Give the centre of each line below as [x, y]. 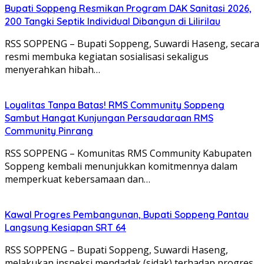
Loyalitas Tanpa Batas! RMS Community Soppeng [115, 105]
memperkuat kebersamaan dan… [77, 179]
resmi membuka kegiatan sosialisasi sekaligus [107, 56]
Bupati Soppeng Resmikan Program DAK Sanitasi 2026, [128, 8]
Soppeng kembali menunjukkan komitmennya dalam [121, 166]
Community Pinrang [49, 131]
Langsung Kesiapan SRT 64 [65, 227]
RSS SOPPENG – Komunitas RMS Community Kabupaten [128, 153]
